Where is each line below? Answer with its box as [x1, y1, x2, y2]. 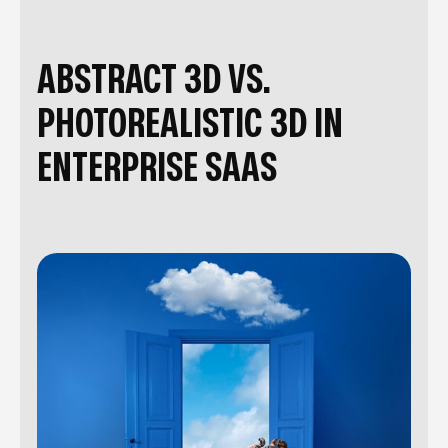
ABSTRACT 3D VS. [37, 60, 271, 100]
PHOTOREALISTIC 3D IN [37, 104, 343, 144]
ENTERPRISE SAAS [37, 148, 277, 188]
